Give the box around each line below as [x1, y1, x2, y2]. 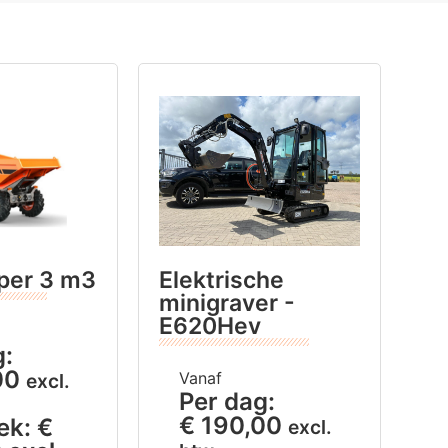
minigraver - [159, 288, 296, 317]
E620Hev [159, 311, 262, 340]
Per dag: [179, 386, 276, 416]
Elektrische [159, 265, 285, 294]
